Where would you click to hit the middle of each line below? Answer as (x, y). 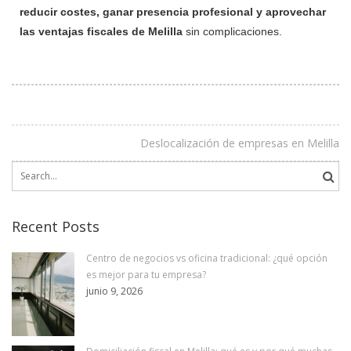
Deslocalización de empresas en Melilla (240, 143)
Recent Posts (56, 226)
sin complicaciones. (232, 31)
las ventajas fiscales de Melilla (101, 31)
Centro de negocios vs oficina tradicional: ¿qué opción (207, 258)
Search (27, 169)
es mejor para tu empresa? (146, 274)
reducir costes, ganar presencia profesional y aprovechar (173, 11)
